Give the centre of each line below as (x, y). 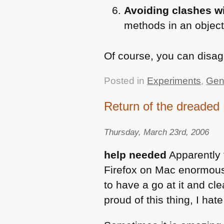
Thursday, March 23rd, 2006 (157, 132)
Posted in (126, 80)
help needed (135, 155)
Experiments (174, 80)
